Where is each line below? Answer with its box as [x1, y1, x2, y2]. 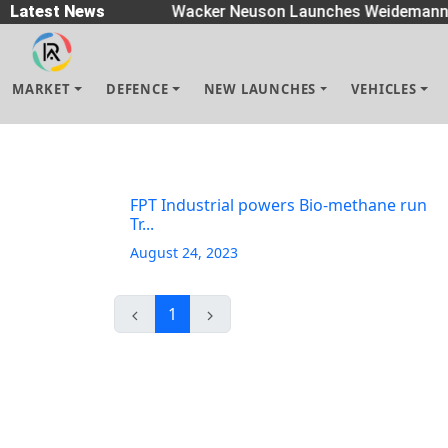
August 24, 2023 [130, 243, 238, 262]
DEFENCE [105, 80, 169, 98]
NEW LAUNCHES [203, 80, 317, 98]
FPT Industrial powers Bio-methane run [130, 194, 427, 216]
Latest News [10, 2, 105, 21]
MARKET [12, 80, 71, 98]
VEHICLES [351, 80, 417, 98]
